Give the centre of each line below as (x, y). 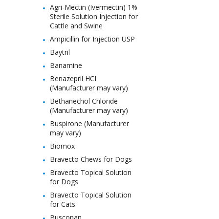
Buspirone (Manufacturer (89, 123)
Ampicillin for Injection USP (92, 39)
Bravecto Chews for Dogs (91, 159)
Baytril (60, 52)
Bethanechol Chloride (84, 101)
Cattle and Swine (76, 26)
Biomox (62, 146)
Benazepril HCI (73, 78)
